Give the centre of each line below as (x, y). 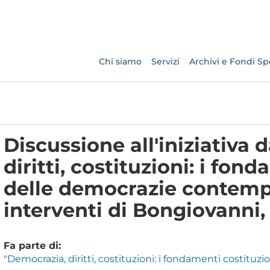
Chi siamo (120, 61)
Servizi (165, 61)
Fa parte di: (32, 246)
